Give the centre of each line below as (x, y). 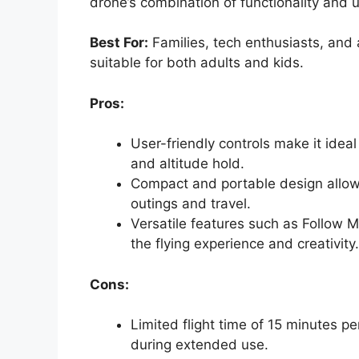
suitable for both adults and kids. (197, 63)
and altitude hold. (188, 164)
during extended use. (200, 345)
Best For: (119, 43)
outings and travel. (191, 204)
